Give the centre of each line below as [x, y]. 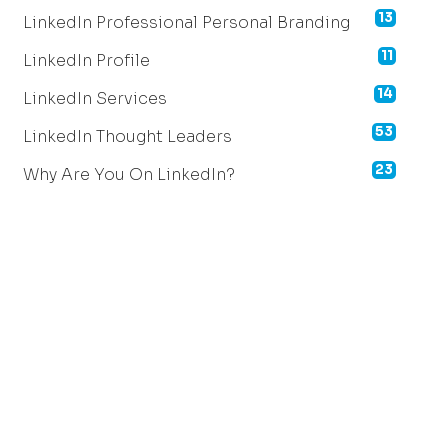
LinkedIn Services [94, 98]
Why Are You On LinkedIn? [128, 174]
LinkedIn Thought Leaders [127, 136]
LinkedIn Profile [86, 60]
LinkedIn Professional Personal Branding [186, 22]
